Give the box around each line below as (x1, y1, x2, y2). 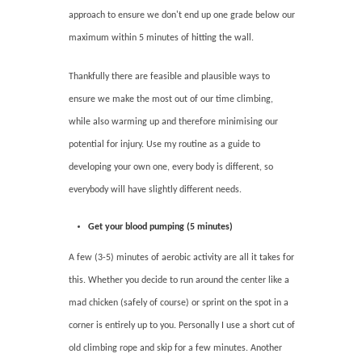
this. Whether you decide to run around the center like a (69, 275, 290, 285)
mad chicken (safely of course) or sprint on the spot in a (69, 297, 289, 308)
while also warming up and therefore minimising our (69, 116, 279, 127)
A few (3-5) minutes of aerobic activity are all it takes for (69, 252, 295, 263)
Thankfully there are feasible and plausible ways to (69, 71, 271, 82)
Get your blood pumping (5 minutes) (88, 221, 234, 232)
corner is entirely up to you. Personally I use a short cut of (69, 320, 296, 330)
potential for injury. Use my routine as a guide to (69, 139, 261, 149)
